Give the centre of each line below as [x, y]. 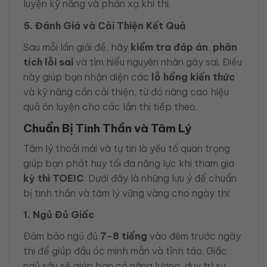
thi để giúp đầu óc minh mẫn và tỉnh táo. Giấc [125, 251]
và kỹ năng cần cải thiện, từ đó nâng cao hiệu [126, 91]
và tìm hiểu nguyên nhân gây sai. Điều [158, 62]
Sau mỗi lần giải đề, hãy [77, 47]
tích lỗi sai [48, 62]
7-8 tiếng [124, 236]
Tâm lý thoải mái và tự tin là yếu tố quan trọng [127, 148]
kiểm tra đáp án [169, 47]
